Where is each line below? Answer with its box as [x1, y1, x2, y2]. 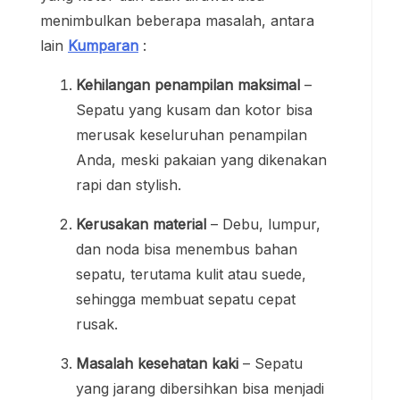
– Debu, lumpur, [206, 215, 321, 234]
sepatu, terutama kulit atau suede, [76, 265, 306, 284]
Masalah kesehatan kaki [76, 354, 238, 373]
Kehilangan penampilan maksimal [76, 76, 300, 95]
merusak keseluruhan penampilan [76, 126, 307, 145]
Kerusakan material [76, 215, 206, 234]
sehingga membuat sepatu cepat [76, 290, 296, 309]
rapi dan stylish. [76, 176, 181, 195]
